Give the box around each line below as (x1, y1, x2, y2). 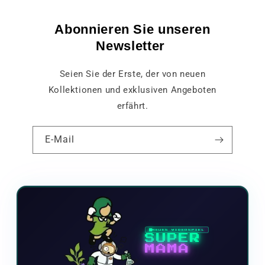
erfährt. (117, 101, 148, 112)
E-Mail (45, 134, 75, 146)
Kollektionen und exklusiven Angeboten (48, 85, 217, 96)
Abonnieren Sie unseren (54, 22, 211, 37)
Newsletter (96, 38, 169, 54)
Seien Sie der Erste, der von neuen (59, 69, 206, 80)
